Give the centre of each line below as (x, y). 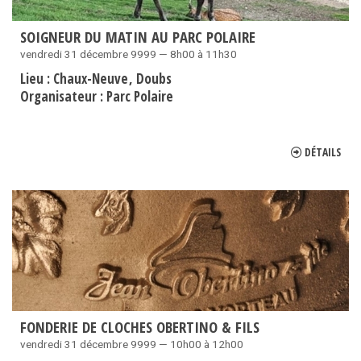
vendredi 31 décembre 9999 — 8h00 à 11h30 (129, 54)
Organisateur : (63, 97)
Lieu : (37, 79)
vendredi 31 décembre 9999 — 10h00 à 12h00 (132, 344)
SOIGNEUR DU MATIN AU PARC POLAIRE (138, 37)
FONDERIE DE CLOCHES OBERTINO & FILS (140, 327)
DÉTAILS (323, 152)
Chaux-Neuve (92, 79)
